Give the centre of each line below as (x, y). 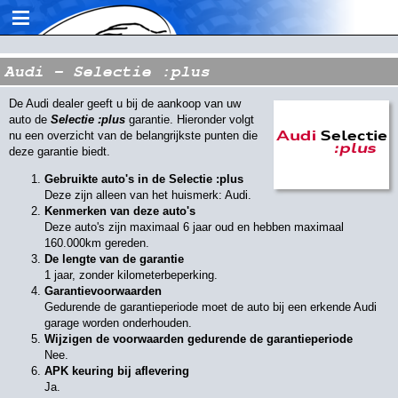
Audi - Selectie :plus (107, 72)
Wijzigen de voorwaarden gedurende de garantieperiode (199, 339)
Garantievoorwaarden (103, 291)
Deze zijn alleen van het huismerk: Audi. (148, 195)
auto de (30, 119)
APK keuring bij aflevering (117, 371)
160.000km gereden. (97, 243)
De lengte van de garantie (114, 259)
